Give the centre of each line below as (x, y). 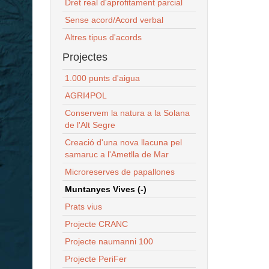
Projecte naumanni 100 (109, 241)
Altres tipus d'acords (103, 37)
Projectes (85, 57)
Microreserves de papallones (119, 171)
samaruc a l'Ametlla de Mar (116, 154)
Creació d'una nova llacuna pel (123, 142)
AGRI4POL (86, 95)
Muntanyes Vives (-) (105, 189)
